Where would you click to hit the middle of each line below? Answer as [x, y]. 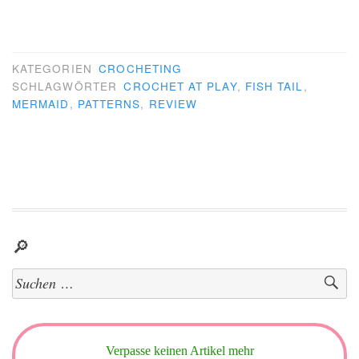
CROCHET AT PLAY [180, 86]
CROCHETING [141, 68]
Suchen [28, 277]
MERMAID [41, 103]
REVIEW [173, 103]
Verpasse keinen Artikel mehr [179, 350]
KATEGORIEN [54, 68]
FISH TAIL [274, 86]
